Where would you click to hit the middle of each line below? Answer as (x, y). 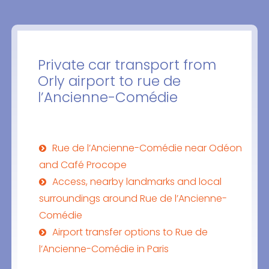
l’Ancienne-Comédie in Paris (104, 249)
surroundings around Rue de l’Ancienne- (133, 199)
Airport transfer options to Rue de (130, 232)
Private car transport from (127, 65)
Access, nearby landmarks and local (137, 182)
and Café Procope (83, 165)
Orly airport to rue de (109, 81)
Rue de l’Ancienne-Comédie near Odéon (147, 148)
